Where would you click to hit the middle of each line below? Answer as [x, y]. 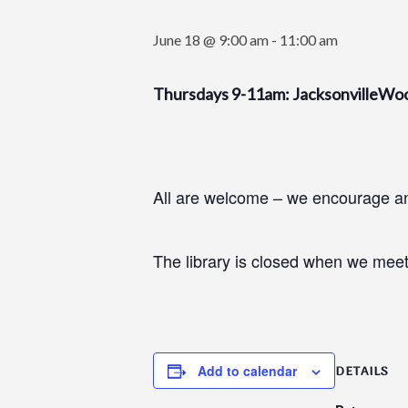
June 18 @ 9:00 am [211, 40]
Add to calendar [247, 371]
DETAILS [362, 372]
